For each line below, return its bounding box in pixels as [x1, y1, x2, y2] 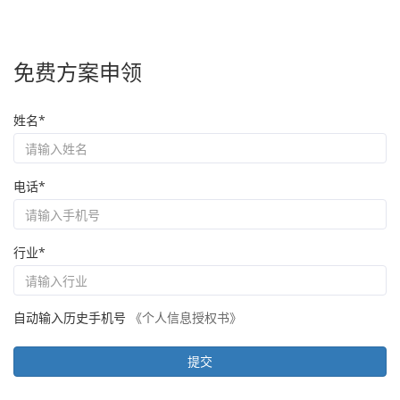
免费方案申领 [13, 57, 142, 87]
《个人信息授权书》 [129, 309, 242, 326]
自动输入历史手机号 [13, 309, 126, 326]
